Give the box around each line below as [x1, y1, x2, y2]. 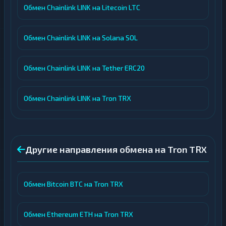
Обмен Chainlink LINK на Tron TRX [24, 94, 131, 102]
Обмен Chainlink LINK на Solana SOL [24, 33, 138, 42]
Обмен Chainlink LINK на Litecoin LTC [24, 3, 140, 12]
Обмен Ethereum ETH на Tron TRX [24, 210, 133, 218]
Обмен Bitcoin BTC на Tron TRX [24, 180, 123, 188]
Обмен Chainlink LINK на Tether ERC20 [24, 64, 145, 72]
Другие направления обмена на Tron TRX [25, 144, 207, 155]
